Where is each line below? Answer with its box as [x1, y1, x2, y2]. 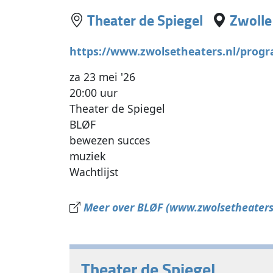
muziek [69, 149, 106, 164]
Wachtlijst [69, 165, 119, 180]
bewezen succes [69, 133, 151, 148]
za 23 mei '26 [69, 69, 136, 85]
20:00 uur [69, 85, 118, 101]
